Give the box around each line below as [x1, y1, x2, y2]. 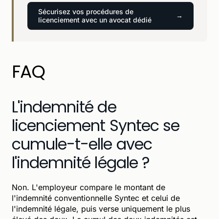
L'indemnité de [12, 95, 116, 118]
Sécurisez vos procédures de [38, 7, 133, 16]
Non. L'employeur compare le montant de [12, 182, 165, 192]
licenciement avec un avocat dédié [38, 15, 152, 24]
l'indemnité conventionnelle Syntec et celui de [12, 193, 180, 203]
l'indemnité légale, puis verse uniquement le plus [12, 203, 190, 214]
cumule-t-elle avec [12, 132, 152, 155]
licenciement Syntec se [12, 114, 179, 136]
